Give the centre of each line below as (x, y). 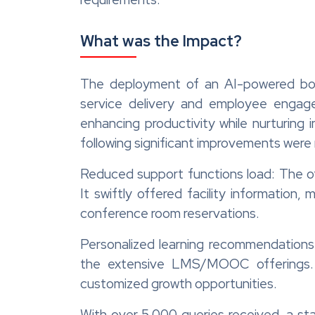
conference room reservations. (170, 213)
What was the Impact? (161, 41)
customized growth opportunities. (179, 283)
